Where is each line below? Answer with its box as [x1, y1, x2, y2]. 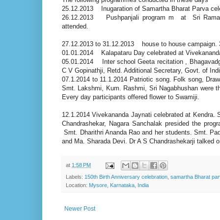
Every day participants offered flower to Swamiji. [62, 93, 199, 101]
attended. [62, 22, 88, 30]
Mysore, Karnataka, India [89, 182, 149, 189]
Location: [66, 182, 89, 189]
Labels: [66, 174, 84, 180]
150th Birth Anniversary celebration [84, 174, 167, 180]
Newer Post [64, 205, 95, 213]
